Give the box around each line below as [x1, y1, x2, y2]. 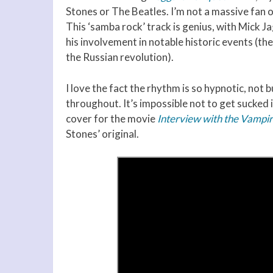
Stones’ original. [66, 127, 139, 140]
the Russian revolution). [66, 51, 174, 64]
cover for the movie [66, 112, 157, 125]
